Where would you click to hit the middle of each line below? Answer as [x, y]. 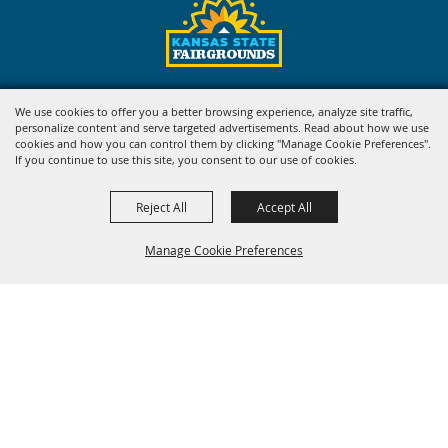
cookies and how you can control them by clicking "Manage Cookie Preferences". [223, 143]
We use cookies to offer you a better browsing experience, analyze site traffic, [214, 111]
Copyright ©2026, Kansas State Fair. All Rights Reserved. [224, 97]
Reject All [161, 207]
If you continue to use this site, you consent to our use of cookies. [186, 159]
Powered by [196, 140]
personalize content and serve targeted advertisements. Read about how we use [222, 127]
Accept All [284, 207]
